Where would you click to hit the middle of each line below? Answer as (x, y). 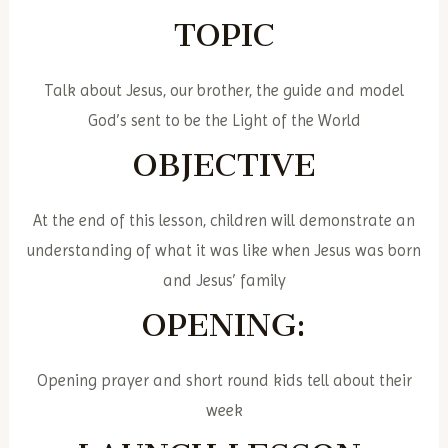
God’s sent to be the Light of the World (224, 120)
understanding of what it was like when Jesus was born (224, 251)
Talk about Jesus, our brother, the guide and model (224, 90)
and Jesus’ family (224, 281)
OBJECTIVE (224, 165)
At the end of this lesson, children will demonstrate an (224, 221)
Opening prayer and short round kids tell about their (224, 381)
